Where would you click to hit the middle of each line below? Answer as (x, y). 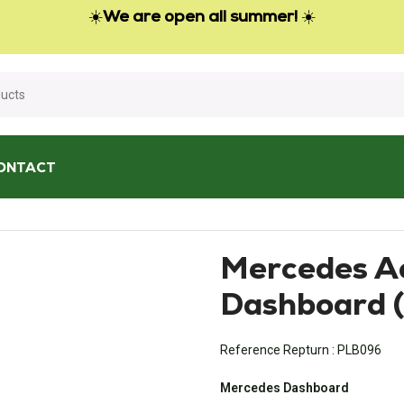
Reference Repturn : (277, 350)
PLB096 (359, 350)
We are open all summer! (200, 18)
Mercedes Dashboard (285, 388)
